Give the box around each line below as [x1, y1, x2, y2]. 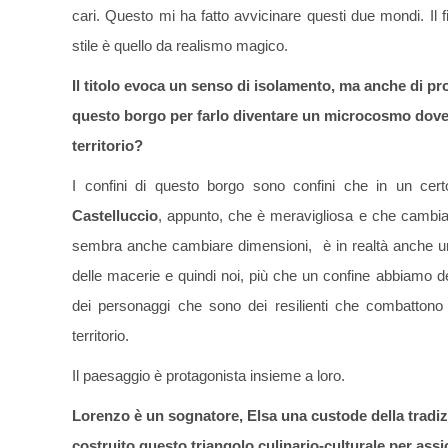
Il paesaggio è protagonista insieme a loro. [72, 367, 345, 385]
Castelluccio [72, 207, 158, 225]
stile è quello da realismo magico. [72, 37, 288, 55]
